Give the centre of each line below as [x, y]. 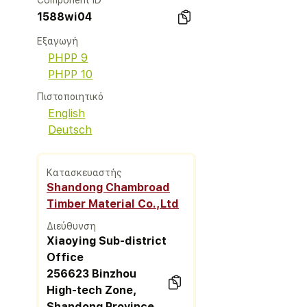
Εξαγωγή [58, 41]
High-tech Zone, [92, 290]
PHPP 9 [68, 58]
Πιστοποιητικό [71, 97]
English [67, 113]
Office [65, 257]
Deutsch [70, 130]
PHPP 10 [71, 74]
